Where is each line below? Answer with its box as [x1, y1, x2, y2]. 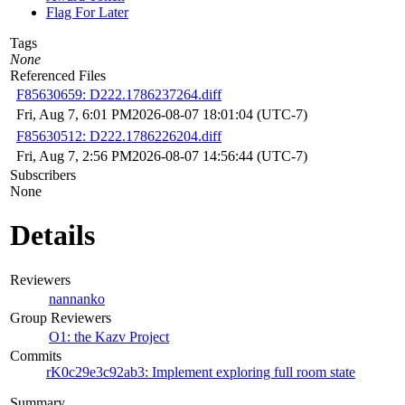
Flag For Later [46, 4, 128, 20]
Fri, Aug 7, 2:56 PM [16, 147, 132, 164]
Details [10, 219, 95, 252]
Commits [10, 347, 61, 363]
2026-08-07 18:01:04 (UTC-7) [132, 106, 307, 122]
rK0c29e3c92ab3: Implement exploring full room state [46, 363, 355, 380]
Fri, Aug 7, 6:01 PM [16, 106, 132, 122]
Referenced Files [10, 67, 106, 83]
